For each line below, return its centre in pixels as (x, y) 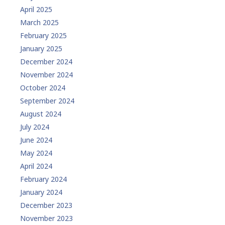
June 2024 (36, 140)
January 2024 (41, 192)
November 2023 (46, 218)
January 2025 (41, 49)
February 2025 (43, 36)
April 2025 (36, 10)
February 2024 (43, 179)
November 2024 (46, 75)
